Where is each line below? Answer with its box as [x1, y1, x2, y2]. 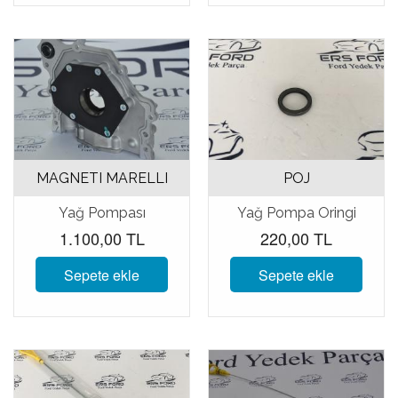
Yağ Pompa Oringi [236, 204, 356, 222]
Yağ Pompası [58, 204, 146, 222]
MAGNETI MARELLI [36, 170, 168, 187]
